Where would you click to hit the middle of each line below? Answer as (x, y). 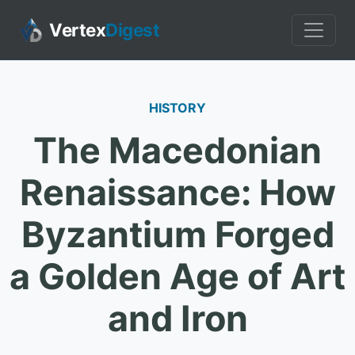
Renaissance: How (177, 193)
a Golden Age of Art (177, 277)
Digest (132, 30)
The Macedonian (177, 151)
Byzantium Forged (177, 235)
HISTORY (177, 108)
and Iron (177, 319)
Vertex (77, 30)
